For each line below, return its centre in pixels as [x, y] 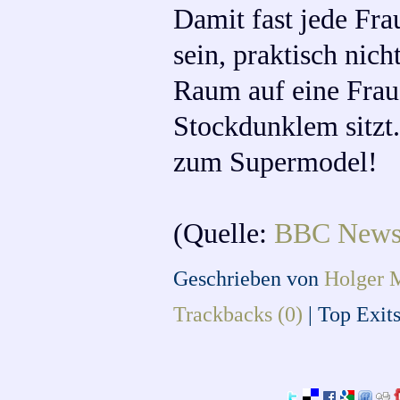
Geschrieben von [249, 278]
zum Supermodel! [276, 162]
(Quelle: [224, 233]
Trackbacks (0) [238, 313]
